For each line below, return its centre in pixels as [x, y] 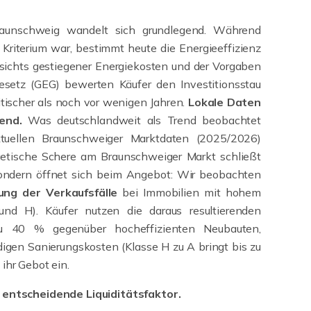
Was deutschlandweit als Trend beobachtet [145, 120]
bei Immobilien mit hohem [189, 193]
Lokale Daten [224, 102]
